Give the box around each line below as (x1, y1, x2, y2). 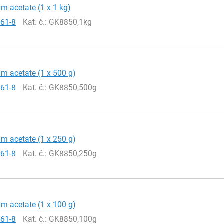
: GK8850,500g (45, 83, 97, 93)
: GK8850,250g (45, 148, 97, 158)
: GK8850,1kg (45, 17, 92, 27)
